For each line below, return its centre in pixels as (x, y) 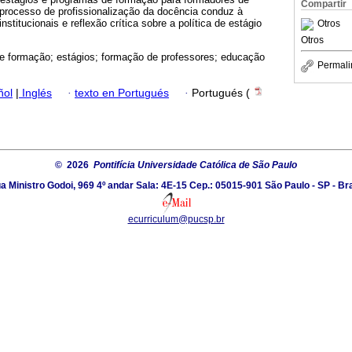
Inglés (35, 93)
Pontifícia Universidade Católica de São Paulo (195, 165)
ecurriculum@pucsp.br (176, 219)
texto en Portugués (122, 93)
